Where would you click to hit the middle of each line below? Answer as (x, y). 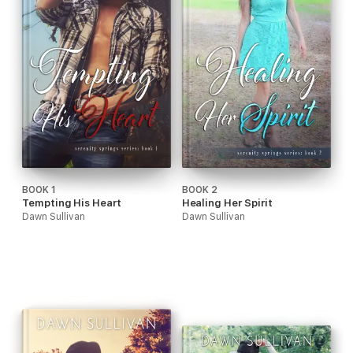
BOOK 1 (39, 190)
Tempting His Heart (72, 203)
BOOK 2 (199, 190)
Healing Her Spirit (227, 203)
